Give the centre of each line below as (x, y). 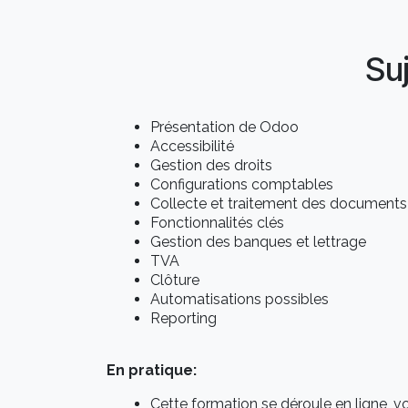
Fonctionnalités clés (217, 223)
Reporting (184, 318)
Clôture (175, 280)
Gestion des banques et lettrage (258, 242)
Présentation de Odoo (224, 127)
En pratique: (152, 370)
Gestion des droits (211, 165)
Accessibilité (192, 146)
